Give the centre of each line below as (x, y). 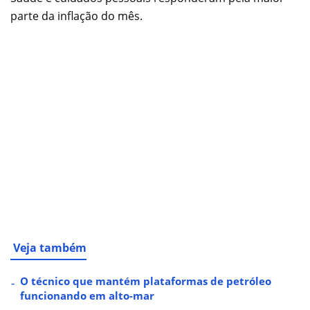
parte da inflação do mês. (76, 16)
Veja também (50, 247)
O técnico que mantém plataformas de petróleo (146, 281)
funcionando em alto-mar (87, 295)
